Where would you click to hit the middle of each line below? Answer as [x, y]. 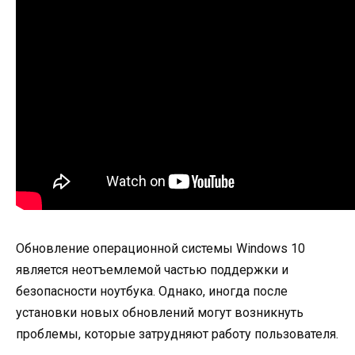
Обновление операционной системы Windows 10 [160, 249]
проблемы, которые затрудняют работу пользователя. [177, 334]
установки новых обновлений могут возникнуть [160, 313]
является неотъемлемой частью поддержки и [152, 270]
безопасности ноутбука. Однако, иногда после [152, 292]
